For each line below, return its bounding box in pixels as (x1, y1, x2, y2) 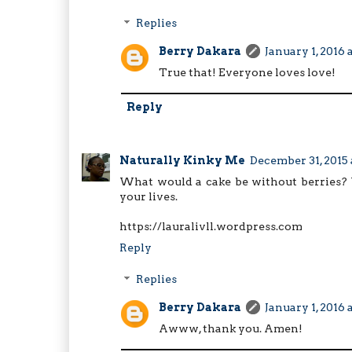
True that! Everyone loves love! (159, 65, 335, 79)
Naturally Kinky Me (119, 154, 245, 167)
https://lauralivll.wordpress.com (119, 220, 302, 233)
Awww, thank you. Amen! (159, 321, 302, 335)
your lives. (119, 190, 178, 203)
